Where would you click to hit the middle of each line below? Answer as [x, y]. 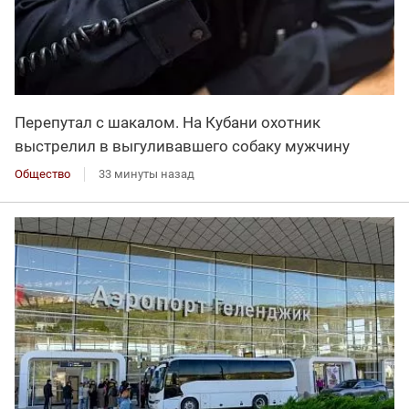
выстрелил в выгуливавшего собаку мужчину [182, 147]
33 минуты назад [147, 174]
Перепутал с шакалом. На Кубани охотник [168, 123]
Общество [42, 174]
